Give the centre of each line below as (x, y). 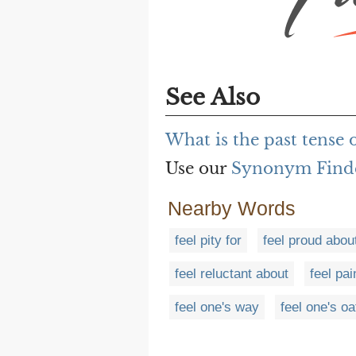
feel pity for (208, 240)
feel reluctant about (232, 273)
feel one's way (217, 307)
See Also (213, 97)
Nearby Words (232, 208)
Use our (198, 168)
